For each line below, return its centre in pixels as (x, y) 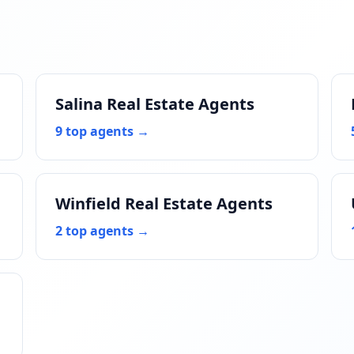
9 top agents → (103, 131)
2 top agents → (103, 231)
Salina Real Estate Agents (155, 104)
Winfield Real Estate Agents (164, 203)
